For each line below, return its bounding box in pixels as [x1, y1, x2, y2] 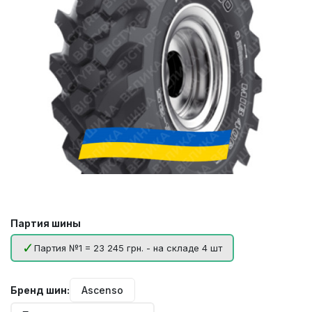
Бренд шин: [10, 284, 70, 297]
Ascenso [81, 284, 123, 297]
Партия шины [10, 217, 81, 230]
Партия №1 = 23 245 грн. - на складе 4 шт [34, 242, 222, 254]
